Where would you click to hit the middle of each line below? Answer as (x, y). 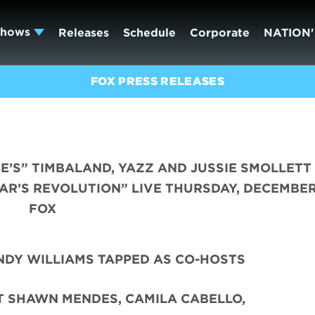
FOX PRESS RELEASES (157, 82)
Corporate (219, 32)
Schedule (149, 32)
